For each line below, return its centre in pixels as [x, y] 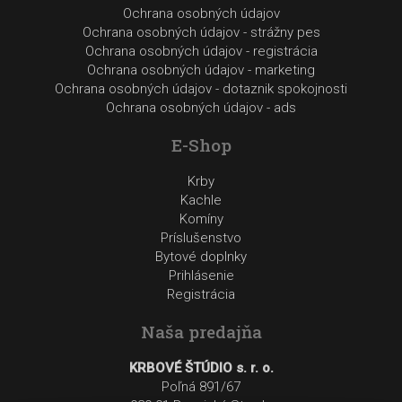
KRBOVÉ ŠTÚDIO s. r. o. [201, 368]
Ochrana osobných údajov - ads [201, 108]
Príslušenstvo [201, 238]
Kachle [201, 200]
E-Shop [201, 145]
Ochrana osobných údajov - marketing [201, 70]
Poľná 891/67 [201, 387]
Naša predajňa [201, 332]
